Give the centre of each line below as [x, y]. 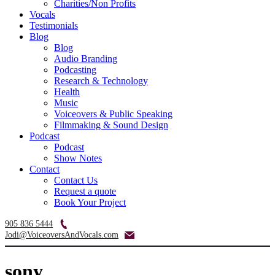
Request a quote [85, 191]
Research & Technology [101, 80]
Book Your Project [90, 202]
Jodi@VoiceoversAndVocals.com [62, 235]
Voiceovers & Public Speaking [113, 114]
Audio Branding [86, 58]
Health [67, 91]
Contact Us [76, 180]
